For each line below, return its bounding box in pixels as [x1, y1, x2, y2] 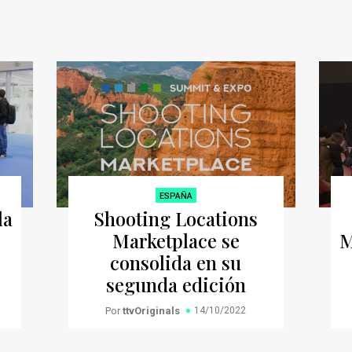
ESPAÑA [159, 190, 192, 201]
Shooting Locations [93, 205, 258, 231]
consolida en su [110, 249, 242, 275]
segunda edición [105, 271, 246, 297]
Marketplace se [112, 227, 240, 253]
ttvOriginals [123, 304, 181, 317]
